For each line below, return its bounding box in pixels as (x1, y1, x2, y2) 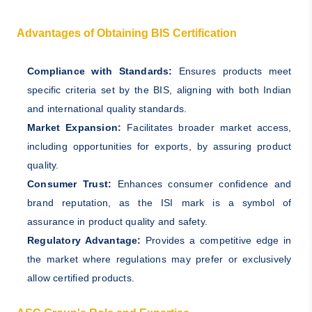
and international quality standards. (26, 102, 187, 114)
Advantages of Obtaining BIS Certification (16, 26, 237, 39)
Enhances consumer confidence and (111, 178, 292, 189)
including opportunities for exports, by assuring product (26, 140, 292, 152)
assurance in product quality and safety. (26, 215, 208, 227)
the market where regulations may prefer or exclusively (26, 253, 292, 265)
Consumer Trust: (26, 178, 112, 189)
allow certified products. (26, 272, 134, 283)
